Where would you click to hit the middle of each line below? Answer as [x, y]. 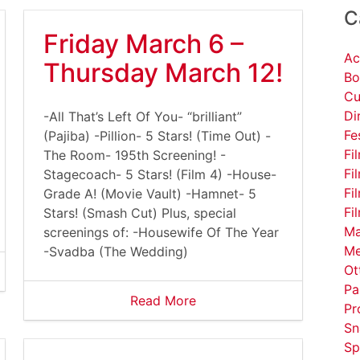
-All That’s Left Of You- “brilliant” [143, 117]
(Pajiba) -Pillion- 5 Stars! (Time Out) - [157, 136]
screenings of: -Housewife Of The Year [161, 232]
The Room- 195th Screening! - [135, 155]
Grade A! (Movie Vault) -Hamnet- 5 [150, 194]
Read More [163, 301]
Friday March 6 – [143, 44]
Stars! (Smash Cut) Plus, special [140, 213]
